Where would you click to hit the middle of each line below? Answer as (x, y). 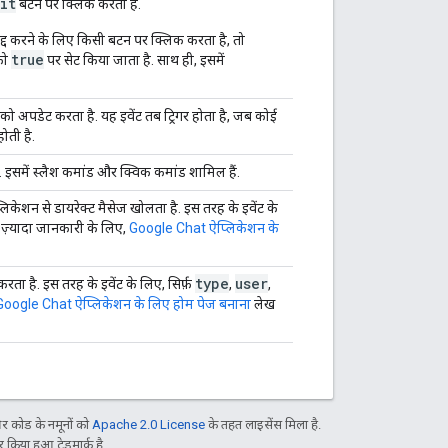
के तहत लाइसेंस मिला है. (263, 424)
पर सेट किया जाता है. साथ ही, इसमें (134, 59)
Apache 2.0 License (148, 424)
